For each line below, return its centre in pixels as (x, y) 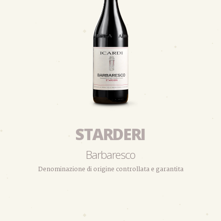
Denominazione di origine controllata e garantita (110, 169)
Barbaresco (110, 154)
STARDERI (110, 134)
